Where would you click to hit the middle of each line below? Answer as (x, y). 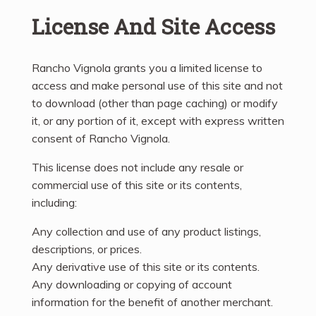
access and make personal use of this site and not (157, 85)
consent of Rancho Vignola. (101, 138)
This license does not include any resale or (138, 167)
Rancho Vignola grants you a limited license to (147, 67)
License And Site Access (153, 26)
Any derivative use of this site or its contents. (146, 266)
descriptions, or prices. (87, 249)
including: (54, 202)
